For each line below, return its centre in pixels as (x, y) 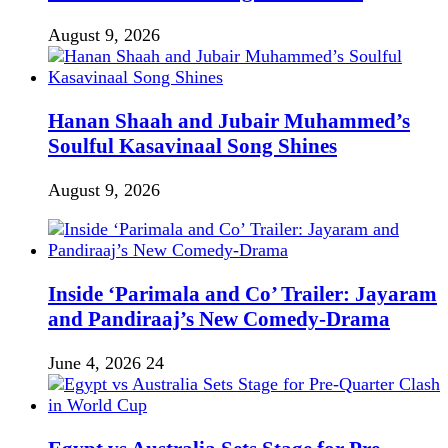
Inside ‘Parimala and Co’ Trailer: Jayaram (242, 294)
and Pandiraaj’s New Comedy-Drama (219, 319)
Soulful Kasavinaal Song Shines (192, 145)
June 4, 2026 (94, 363)
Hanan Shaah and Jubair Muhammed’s (229, 120)
